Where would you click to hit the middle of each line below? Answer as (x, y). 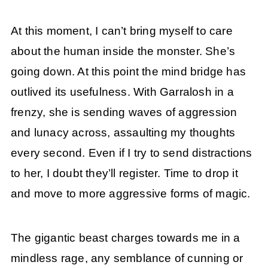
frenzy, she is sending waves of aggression (124, 112)
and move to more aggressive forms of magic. (130, 193)
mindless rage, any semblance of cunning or (127, 258)
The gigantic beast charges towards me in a (125, 238)
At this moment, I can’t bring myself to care (121, 31)
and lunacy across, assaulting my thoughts (123, 132)
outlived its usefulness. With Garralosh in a (122, 92)
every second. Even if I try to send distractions (131, 153)
